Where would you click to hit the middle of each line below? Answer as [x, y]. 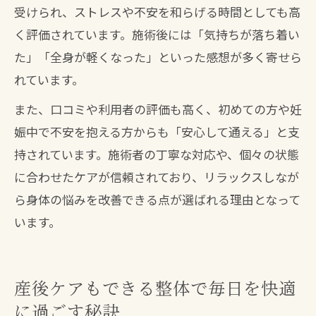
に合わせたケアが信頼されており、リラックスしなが [157, 177]
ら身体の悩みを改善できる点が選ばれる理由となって [157, 199]
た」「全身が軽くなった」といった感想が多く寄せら [158, 57]
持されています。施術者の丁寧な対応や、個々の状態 [157, 154]
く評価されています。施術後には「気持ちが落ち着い [157, 34]
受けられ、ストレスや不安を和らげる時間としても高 [157, 12]
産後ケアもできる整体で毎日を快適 [155, 287]
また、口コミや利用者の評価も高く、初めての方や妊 [158, 109]
